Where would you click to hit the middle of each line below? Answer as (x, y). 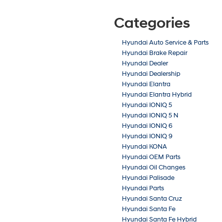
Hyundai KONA (144, 147)
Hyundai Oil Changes (154, 168)
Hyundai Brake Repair (155, 53)
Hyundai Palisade (148, 178)
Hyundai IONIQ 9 (147, 137)
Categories (152, 23)
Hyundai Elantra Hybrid (157, 95)
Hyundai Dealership (151, 74)
